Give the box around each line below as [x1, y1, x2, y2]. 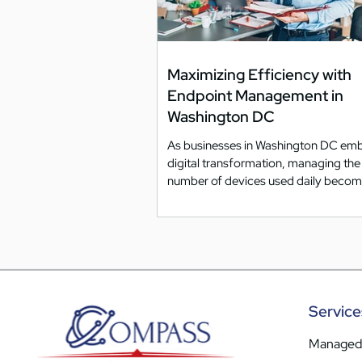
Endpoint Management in [167, 85, 343, 106]
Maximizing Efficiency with [167, 64, 351, 85]
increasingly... [167, 190, 238, 207]
